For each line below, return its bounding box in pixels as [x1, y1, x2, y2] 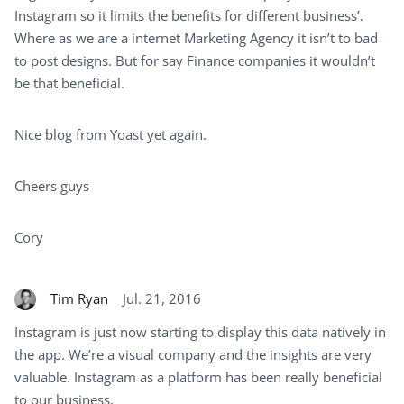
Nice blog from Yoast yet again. [14, 124, 207, 143]
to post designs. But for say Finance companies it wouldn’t [14, 50, 375, 69]
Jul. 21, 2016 [123, 289, 201, 308]
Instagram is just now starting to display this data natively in [14, 322, 386, 341]
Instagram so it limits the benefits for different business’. [14, 5, 363, 24]
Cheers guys [14, 176, 89, 195]
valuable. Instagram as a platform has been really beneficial [14, 367, 382, 386]
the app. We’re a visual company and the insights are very [14, 344, 372, 363]
